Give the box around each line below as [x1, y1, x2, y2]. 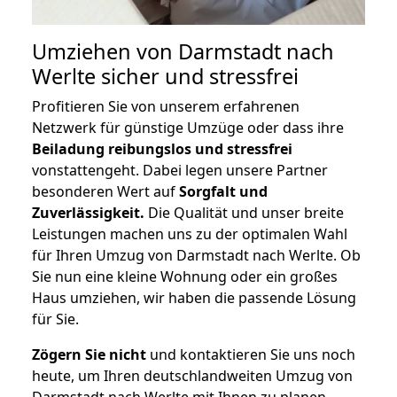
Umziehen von [32, 37, 178, 66]
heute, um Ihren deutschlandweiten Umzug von [32, 366, 353, 386]
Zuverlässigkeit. [32, 203, 144, 223]
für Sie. [32, 309, 79, 330]
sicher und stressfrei [96, 62, 299, 91]
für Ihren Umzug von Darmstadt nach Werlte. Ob [32, 245, 361, 266]
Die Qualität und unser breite [144, 203, 344, 223]
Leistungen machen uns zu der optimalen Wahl [32, 224, 347, 245]
